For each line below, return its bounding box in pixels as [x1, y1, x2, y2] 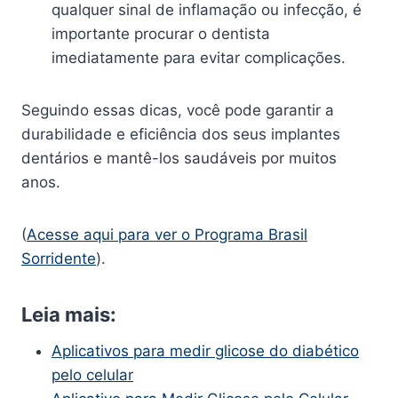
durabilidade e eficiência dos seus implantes [21, 124, 340, 143]
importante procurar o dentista [52, 24, 270, 43]
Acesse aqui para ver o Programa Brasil [27, 225, 307, 243]
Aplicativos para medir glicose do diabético [52, 341, 359, 360]
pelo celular [52, 365, 133, 384]
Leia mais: [21, 302, 116, 326]
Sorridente [21, 249, 96, 267]
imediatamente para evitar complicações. [52, 48, 346, 67]
